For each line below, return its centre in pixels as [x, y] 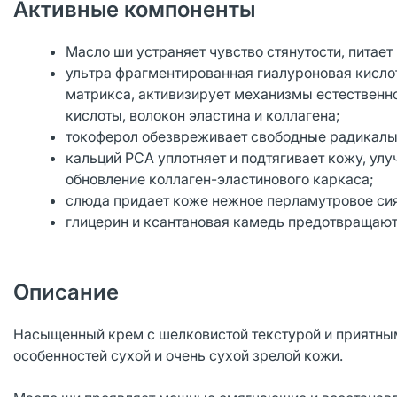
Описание [66, 292]
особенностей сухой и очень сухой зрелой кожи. [178, 355]
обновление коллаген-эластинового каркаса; [220, 179]
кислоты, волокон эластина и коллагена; [203, 115]
